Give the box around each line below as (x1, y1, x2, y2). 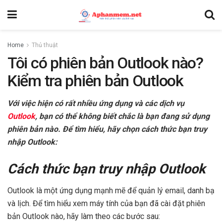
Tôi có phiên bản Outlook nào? (7, 54, 203, 72)
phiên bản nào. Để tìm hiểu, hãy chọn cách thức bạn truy (7, 124, 207, 134)
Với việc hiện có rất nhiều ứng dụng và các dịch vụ (7, 99, 184, 108)
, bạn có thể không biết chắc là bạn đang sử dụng (35, 111, 210, 121)
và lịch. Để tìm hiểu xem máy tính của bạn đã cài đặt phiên (7, 199, 205, 209)
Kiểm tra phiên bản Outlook (7, 71, 183, 90)
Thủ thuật (32, 42, 58, 49)
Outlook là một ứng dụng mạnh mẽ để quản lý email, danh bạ (7, 186, 215, 196)
